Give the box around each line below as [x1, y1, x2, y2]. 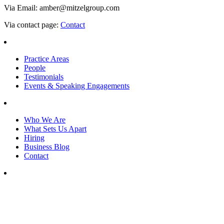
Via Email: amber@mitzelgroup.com [4, 3, 119, 12]
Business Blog [24, 142, 69, 151]
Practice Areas [24, 54, 69, 63]
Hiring [24, 133, 44, 142]
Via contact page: [4, 20, 60, 29]
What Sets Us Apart [24, 124, 86, 133]
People [24, 63, 45, 72]
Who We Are [24, 115, 65, 124]
